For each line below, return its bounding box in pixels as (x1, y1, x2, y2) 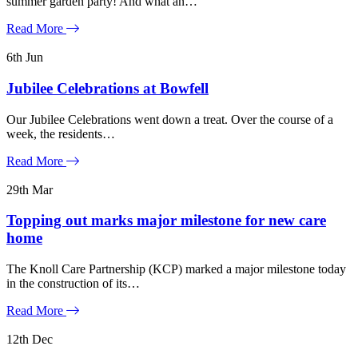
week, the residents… (6, 126, 115, 141)
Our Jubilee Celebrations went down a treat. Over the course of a (6, 112, 333, 126)
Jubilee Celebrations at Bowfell (6, 79, 209, 97)
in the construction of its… (6, 276, 140, 290)
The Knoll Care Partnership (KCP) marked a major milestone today (6, 262, 346, 276)
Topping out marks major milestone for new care (6, 212, 326, 229)
